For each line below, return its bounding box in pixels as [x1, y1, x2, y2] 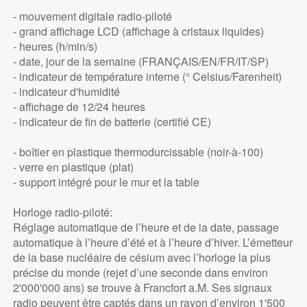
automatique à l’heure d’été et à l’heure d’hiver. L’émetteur [12, 234, 293, 251]
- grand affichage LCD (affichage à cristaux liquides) [12, 23, 264, 40]
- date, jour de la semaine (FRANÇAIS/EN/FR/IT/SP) [12, 53, 269, 70]
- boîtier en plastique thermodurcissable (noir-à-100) [12, 144, 263, 160]
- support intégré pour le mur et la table [12, 174, 199, 191]
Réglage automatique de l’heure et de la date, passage [12, 219, 279, 236]
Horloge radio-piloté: [12, 204, 112, 221]
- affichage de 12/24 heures [12, 99, 145, 115]
